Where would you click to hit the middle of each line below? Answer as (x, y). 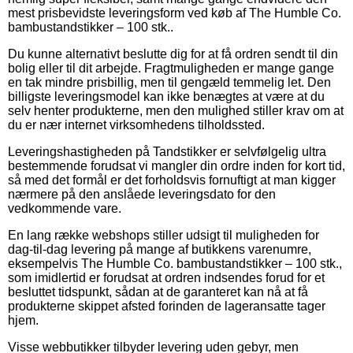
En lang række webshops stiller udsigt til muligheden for (163, 235)
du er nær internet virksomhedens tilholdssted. (136, 124)
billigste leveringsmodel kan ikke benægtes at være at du (166, 96)
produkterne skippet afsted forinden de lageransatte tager (167, 306)
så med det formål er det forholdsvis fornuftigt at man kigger (172, 180)
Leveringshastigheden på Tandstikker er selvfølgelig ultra (167, 151)
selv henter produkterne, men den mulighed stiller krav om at (176, 110)
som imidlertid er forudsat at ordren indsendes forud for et (166, 277)
